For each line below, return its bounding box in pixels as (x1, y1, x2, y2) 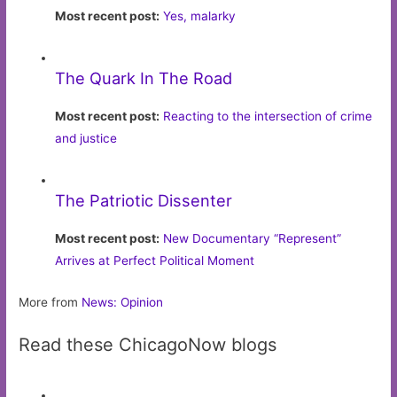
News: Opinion (82, 295, 164, 310)
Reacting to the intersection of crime (163, 109, 373, 124)
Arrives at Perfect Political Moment (55, 253, 255, 269)
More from (19, 295, 82, 310)
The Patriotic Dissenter (55, 191, 233, 211)
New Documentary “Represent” (163, 231, 342, 246)
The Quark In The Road (55, 68, 233, 89)
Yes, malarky (163, 9, 237, 24)
